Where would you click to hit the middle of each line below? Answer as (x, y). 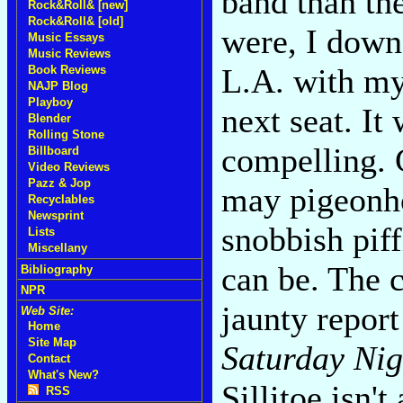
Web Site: (47, 311)
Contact (49, 358)
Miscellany (58, 248)
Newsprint (56, 215)
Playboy (50, 102)
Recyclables (61, 199)
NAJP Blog (58, 86)
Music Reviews (69, 54)
